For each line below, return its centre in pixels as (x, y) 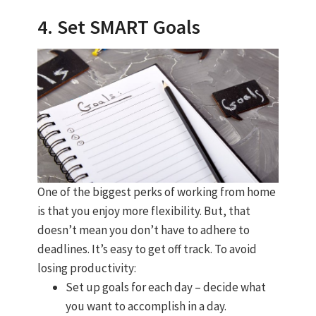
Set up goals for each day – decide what (165, 287)
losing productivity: (86, 268)
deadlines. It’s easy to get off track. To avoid (147, 249)
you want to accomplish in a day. (146, 306)
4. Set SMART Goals (119, 27)
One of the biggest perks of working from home (156, 192)
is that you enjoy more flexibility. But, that (144, 211)
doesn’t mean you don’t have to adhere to (143, 230)
